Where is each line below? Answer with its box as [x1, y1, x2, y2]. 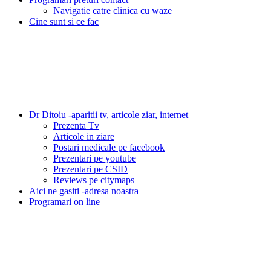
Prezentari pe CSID [53, 164, 128, 174]
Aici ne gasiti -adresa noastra [29, 186, 139, 196]
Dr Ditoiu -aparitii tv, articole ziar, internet [29, 109, 188, 120]
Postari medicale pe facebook [53, 142, 165, 152]
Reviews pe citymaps [53, 175, 134, 185]
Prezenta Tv [53, 120, 99, 131]
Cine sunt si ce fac [29, 16, 99, 27]
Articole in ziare [53, 131, 114, 142]
